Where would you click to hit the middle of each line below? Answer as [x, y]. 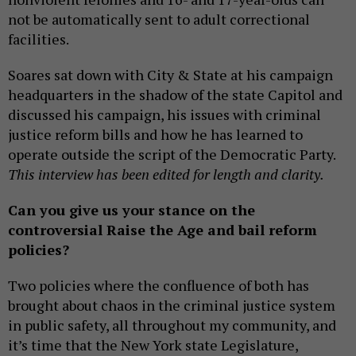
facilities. [39, 39]
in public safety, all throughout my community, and [172, 325]
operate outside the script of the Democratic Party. [172, 155]
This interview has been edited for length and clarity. [166, 174]
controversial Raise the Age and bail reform [163, 230]
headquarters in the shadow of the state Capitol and [175, 95]
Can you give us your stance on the [132, 210]
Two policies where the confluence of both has [159, 286]
